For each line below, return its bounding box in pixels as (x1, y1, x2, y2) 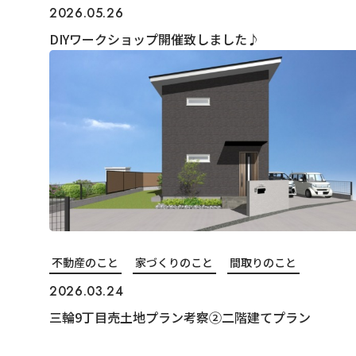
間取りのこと (230, 253, 297, 270)
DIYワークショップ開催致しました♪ (48, 29, 260, 48)
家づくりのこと (135, 253, 214, 270)
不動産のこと (52, 253, 119, 270)
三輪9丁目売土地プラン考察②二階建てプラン (48, 307, 311, 327)
